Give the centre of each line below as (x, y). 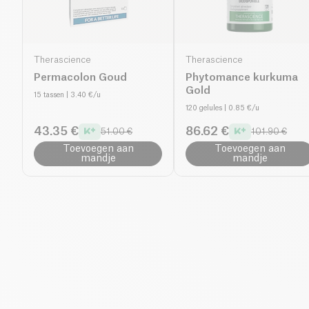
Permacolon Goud (80, 77)
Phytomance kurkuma (242, 77)
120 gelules (204, 108)
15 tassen (49, 95)
